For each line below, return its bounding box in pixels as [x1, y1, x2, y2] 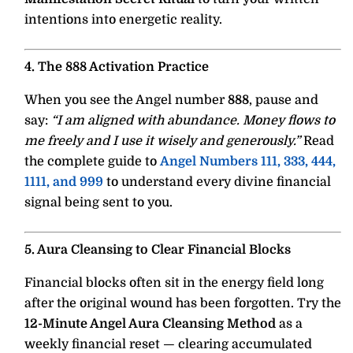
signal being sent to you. [24, 195, 173, 210]
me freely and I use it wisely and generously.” [24, 133, 300, 148]
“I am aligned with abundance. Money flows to [51, 113, 335, 128]
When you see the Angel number [24, 92, 228, 107]
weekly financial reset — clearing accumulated [24, 336, 312, 351]
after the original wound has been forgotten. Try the [24, 295, 341, 310]
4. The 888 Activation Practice [24, 59, 209, 74]
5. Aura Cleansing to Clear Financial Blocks [24, 242, 291, 257]
